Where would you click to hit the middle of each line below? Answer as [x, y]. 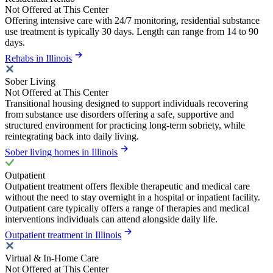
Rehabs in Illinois [38, 58]
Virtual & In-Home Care [52, 258]
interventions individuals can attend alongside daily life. [111, 219]
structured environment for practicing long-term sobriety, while [125, 126]
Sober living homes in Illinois [61, 152]
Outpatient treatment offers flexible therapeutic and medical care [127, 186]
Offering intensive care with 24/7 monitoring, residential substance [132, 21]
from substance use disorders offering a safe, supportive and [119, 115]
